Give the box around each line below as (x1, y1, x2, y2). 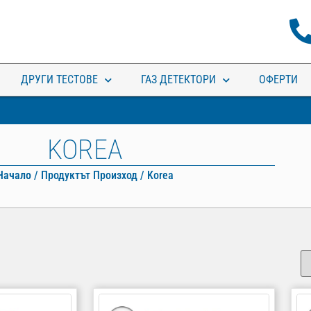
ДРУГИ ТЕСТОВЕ (21, 73, 98, 86)
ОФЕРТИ (259, 73, 298, 86)
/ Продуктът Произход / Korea (31, 169, 174, 182)
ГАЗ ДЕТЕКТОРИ (141, 73, 216, 86)
